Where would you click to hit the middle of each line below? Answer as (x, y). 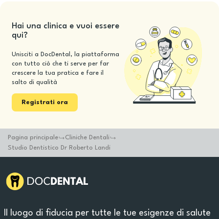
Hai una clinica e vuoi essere (66, 26)
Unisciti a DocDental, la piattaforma (66, 55)
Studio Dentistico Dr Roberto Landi (59, 148)
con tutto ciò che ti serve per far (60, 64)
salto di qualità (34, 82)
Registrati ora (45, 102)
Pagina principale (33, 138)
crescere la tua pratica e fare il (58, 73)
